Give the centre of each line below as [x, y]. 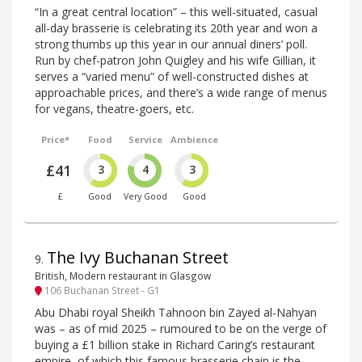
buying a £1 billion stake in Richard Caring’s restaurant [175, 344]
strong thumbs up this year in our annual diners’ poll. [171, 44]
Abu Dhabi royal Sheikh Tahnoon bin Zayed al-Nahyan [176, 312]
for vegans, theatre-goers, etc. [114, 108]
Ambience [195, 139]
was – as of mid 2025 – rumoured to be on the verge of [181, 328]
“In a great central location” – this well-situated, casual [176, 11]
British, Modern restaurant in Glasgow [123, 275]
